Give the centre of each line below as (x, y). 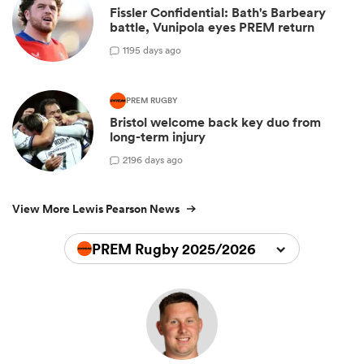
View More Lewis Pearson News (96, 209)
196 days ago (155, 159)
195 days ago (154, 50)
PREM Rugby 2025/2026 (173, 249)
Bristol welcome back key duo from (215, 123)
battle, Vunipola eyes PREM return (212, 28)
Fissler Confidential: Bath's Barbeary (218, 13)
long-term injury (158, 137)
